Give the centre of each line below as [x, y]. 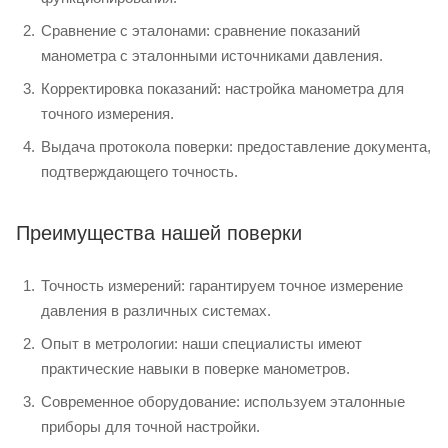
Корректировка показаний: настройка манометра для [222, 88]
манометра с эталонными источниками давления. [212, 55]
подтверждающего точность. [139, 171]
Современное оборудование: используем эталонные [223, 401]
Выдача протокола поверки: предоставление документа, [236, 146]
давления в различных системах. [156, 310]
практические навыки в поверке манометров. [195, 368]
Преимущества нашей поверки [159, 232]
